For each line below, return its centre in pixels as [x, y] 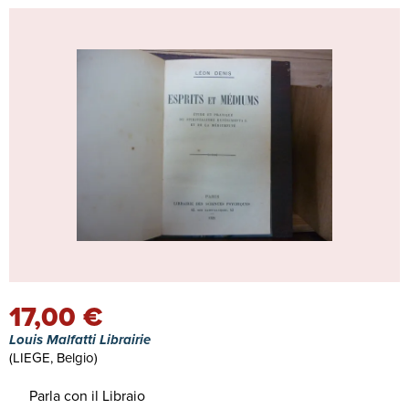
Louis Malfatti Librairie [80, 340]
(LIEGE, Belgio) [53, 358]
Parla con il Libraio [87, 396]
